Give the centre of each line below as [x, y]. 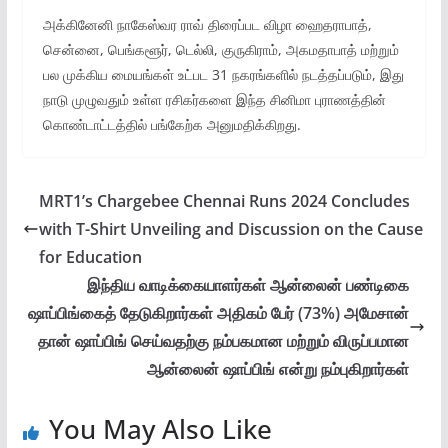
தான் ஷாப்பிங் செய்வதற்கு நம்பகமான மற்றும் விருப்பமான [224, 341]
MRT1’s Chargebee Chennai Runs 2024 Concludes [224, 201]
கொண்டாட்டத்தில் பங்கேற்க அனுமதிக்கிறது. [171, 124]
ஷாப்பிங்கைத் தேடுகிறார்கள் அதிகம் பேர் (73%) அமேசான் [219, 313]
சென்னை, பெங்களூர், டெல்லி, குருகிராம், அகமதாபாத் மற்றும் [220, 49]
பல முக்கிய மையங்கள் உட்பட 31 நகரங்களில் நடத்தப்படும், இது [223, 74]
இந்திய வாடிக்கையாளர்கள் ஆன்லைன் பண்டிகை [248, 285]
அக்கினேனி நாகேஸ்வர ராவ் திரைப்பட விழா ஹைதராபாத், [207, 24]
